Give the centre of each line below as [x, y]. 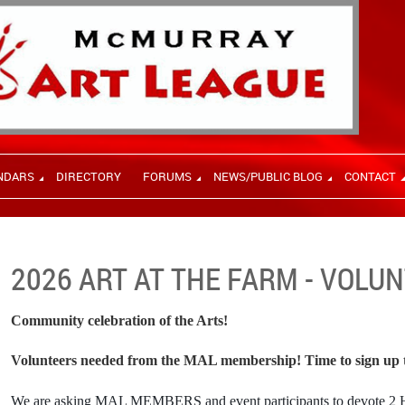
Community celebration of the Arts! [120, 320]
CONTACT [370, 176]
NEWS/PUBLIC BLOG [268, 176]
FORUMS [167, 176]
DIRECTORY [89, 176]
